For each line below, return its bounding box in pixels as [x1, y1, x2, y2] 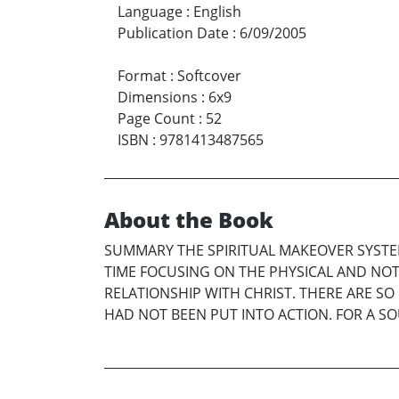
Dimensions [118, 87, 198, 108]
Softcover [177, 66, 241, 86]
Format [118, 66, 167, 86]
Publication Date [118, 23, 229, 44]
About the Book [104, 205, 273, 235]
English [193, 2, 241, 22]
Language [118, 2, 183, 22]
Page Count [118, 109, 195, 129]
